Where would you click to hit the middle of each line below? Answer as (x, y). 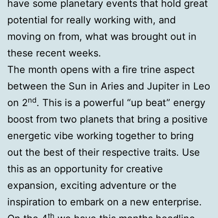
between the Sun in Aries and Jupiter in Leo (109, 86)
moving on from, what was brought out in (102, 36)
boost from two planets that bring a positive (108, 119)
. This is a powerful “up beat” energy (121, 103)
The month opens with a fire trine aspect (101, 70)
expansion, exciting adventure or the (92, 185)
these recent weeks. (54, 53)
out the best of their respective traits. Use (104, 152)
